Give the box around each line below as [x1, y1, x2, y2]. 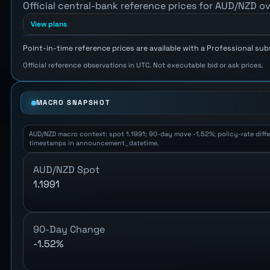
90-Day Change [33, 222, 105, 236]
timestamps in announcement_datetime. [28, 139, 159, 148]
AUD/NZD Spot [33, 163, 99, 177]
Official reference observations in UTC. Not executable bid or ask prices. [22, 60, 263, 69]
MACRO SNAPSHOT [36, 98, 111, 107]
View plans [30, 19, 67, 30]
